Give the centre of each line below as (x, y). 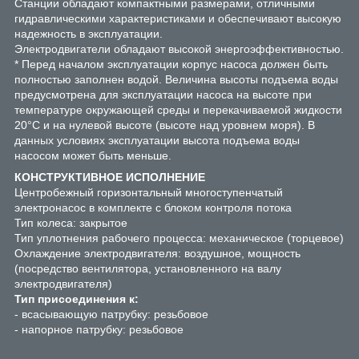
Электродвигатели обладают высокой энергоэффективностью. (179, 48)
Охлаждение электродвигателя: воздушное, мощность (157, 253)
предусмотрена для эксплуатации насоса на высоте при (163, 94)
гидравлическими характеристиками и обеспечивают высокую (178, 18)
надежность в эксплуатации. (89, 33)
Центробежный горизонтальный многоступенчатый (149, 192)
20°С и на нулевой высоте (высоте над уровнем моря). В (165, 125)
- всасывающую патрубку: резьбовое (111, 314)
